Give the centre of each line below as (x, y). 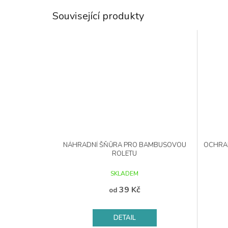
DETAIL (124, 218)
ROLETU (125, 154)
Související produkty (98, 16)
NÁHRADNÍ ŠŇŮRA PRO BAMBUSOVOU (124, 145)
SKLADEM (125, 174)
